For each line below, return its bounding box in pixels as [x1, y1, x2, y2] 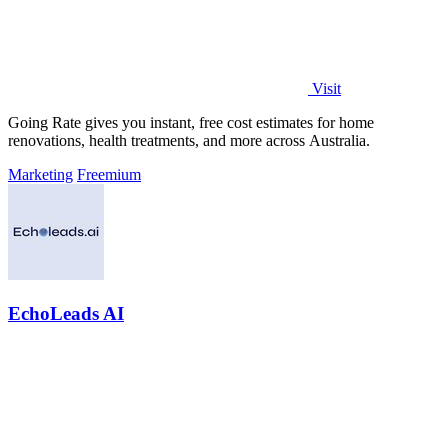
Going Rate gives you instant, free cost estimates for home [8, 114, 374, 132]
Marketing [8, 166, 73, 184]
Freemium [77, 166, 141, 184]
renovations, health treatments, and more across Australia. [8, 132, 370, 150]
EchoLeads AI [8, 303, 124, 325]
